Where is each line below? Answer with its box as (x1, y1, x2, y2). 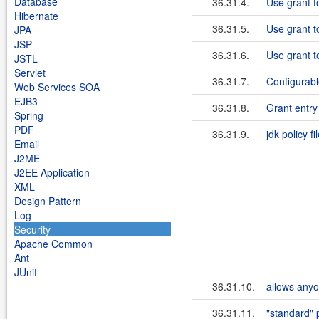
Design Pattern (14, 194, 81, 208)
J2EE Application (14, 165, 90, 179)
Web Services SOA (14, 80, 100, 94)
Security (14, 222, 51, 236)
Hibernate (14, 9, 58, 23)
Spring (14, 108, 43, 122)
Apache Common (14, 236, 93, 251)
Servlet (14, 66, 46, 80)
